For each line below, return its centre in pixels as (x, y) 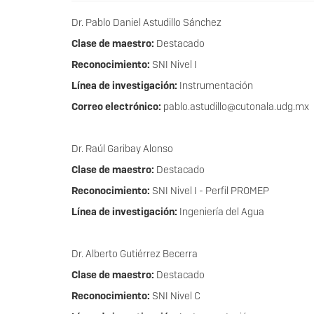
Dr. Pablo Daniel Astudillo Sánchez (146, 23)
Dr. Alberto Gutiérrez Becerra (135, 254)
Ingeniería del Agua (222, 212)
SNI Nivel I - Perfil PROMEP (210, 191)
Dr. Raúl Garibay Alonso (122, 149)
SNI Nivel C (175, 296)
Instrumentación (215, 86)
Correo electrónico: (116, 107)
